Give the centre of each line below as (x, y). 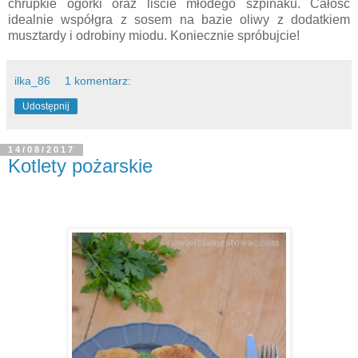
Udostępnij (46, 106)
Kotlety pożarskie (80, 165)
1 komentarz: (98, 80)
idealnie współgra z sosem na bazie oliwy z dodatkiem (179, 19)
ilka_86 (32, 80)
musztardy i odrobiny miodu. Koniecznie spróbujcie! (154, 35)
